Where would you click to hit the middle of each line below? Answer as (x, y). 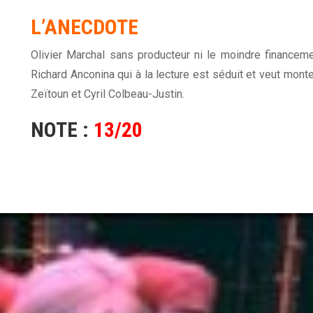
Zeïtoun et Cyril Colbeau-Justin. (108, 94)
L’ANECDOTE (85, 27)
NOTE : (60, 130)
